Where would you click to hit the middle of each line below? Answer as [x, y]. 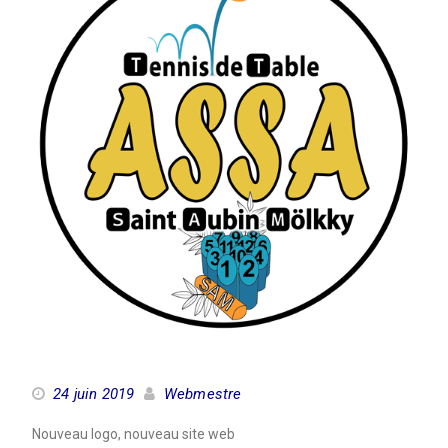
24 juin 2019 [93, 393]
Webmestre [202, 393]
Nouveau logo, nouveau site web [133, 433]
